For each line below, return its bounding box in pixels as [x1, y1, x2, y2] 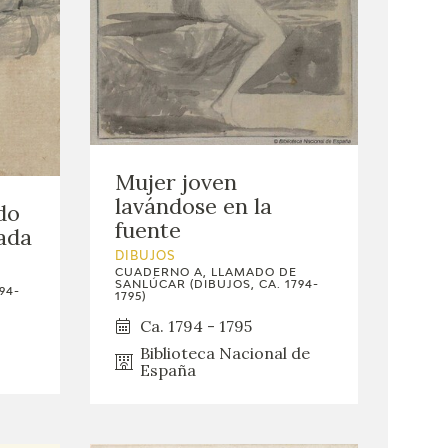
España [139, 359, 196, 380]
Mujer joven [114, 167, 237, 196]
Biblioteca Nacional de [139, 342, 310, 363]
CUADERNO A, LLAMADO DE [114, 266, 297, 278]
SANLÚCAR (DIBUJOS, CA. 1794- [114, 278, 319, 290]
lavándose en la [114, 191, 272, 220]
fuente [114, 215, 181, 244]
